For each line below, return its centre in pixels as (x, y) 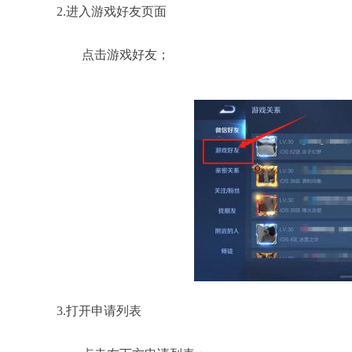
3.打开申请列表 (99, 311)
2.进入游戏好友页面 (112, 11)
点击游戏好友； (113, 55)
